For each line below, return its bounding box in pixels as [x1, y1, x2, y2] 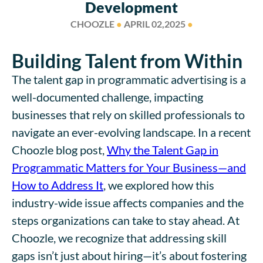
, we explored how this [103, 177, 214, 192]
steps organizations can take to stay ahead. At [12, 213, 240, 227]
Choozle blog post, [12, 142, 107, 157]
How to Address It [12, 177, 103, 192]
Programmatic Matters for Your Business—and [12, 160, 246, 174]
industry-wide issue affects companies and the [12, 195, 244, 210]
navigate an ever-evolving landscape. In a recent [12, 124, 251, 139]
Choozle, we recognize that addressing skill [12, 230, 227, 245]
